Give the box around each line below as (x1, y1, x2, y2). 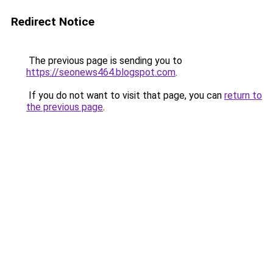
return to (224, 90, 262, 101)
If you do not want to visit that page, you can (26, 90, 224, 101)
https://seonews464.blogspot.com (26, 66, 175, 78)
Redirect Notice (11, 15, 94, 29)
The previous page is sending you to (26, 55, 182, 66)
